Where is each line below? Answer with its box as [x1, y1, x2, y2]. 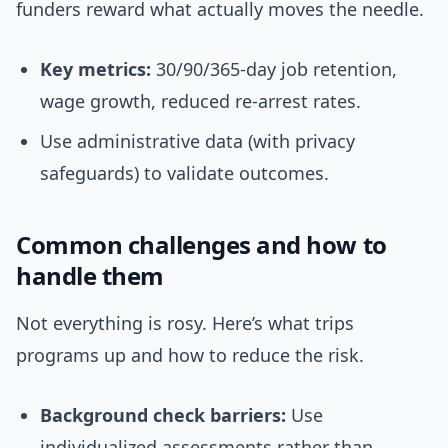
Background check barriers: [40, 403, 286, 428]
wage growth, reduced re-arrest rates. [40, 89, 361, 114]
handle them [16, 259, 164, 293]
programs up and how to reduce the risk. [16, 343, 364, 368]
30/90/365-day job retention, [151, 57, 397, 82]
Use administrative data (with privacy [40, 129, 355, 154]
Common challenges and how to [16, 228, 387, 262]
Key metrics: [40, 57, 151, 82]
